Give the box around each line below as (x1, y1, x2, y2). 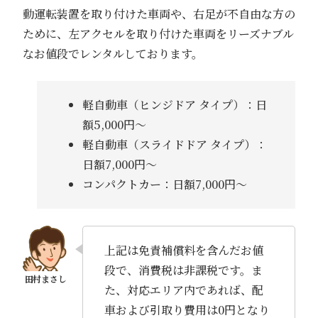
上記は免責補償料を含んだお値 (104, 242, 263, 259)
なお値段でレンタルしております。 (23, 45, 203, 62)
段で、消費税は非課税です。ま (104, 262, 263, 279)
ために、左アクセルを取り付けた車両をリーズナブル (23, 26, 294, 43)
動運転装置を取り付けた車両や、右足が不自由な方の (23, 6, 295, 23)
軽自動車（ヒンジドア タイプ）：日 (82, 97, 267, 114)
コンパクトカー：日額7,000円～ (82, 176, 247, 193)
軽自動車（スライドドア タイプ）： (82, 136, 267, 153)
